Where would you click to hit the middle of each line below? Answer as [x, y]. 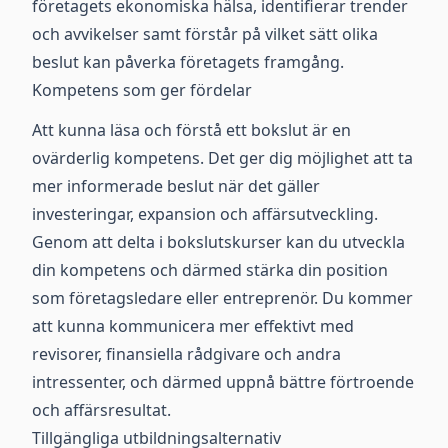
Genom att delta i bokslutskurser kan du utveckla [218, 242]
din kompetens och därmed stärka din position [210, 270]
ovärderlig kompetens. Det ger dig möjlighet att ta [222, 158]
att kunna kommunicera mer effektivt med [193, 326]
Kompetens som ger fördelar [142, 90]
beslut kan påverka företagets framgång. [188, 62]
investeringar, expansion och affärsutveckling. [205, 214]
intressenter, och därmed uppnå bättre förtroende [223, 382]
